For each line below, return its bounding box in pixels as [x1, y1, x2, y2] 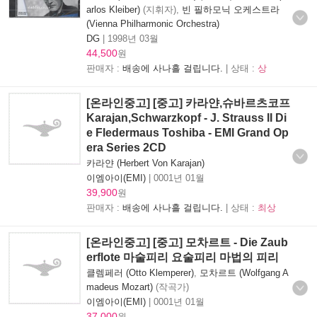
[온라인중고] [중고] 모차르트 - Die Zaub [86, 236, 288, 248]
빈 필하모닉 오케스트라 [182, 4, 279, 15]
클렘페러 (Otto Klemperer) [86, 267, 194, 278]
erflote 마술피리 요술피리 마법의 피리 [86, 250, 279, 263]
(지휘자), [140, 4, 182, 15]
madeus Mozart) [86, 281, 153, 292]
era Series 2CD [86, 141, 166, 154]
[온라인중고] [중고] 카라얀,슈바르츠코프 [86, 96, 290, 109]
